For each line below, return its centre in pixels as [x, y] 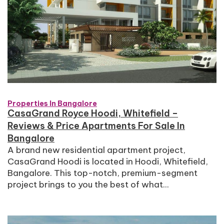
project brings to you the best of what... [88, 184]
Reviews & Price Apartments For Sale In [96, 125]
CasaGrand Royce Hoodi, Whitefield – [93, 113]
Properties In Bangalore [52, 103]
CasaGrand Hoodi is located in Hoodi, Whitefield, [108, 161]
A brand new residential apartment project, [96, 150]
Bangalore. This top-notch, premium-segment [102, 173]
